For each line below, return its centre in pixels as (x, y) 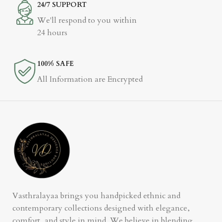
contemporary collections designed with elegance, (101, 208)
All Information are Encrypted (90, 79)
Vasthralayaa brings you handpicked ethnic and (96, 196)
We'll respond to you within (87, 20)
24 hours (52, 33)
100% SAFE (55, 64)
